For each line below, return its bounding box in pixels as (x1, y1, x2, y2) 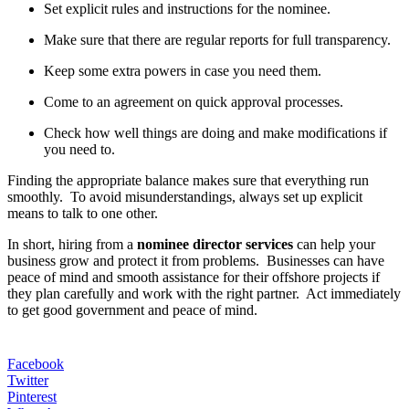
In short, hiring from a (7, 236, 137, 253)
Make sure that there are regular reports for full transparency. (44, 32, 391, 48)
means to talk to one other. (7, 205, 158, 222)
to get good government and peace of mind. (7, 302, 257, 319)
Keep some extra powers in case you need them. (44, 63, 321, 79)
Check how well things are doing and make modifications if (44, 125, 387, 142)
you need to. (44, 142, 115, 158)
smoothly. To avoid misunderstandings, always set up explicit (7, 189, 362, 205)
